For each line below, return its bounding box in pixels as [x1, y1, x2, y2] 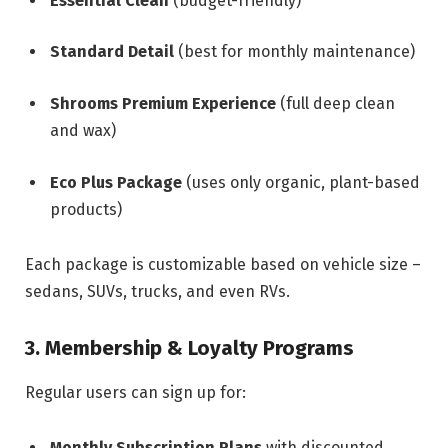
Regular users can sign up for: [25, 382, 246, 402]
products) [50, 199, 122, 219]
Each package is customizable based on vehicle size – [25, 255, 421, 275]
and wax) [50, 120, 116, 140]
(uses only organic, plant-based [182, 172, 420, 192]
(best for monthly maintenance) [174, 42, 415, 62]
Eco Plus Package [50, 172, 182, 192]
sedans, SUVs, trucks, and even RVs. [25, 282, 290, 302]
